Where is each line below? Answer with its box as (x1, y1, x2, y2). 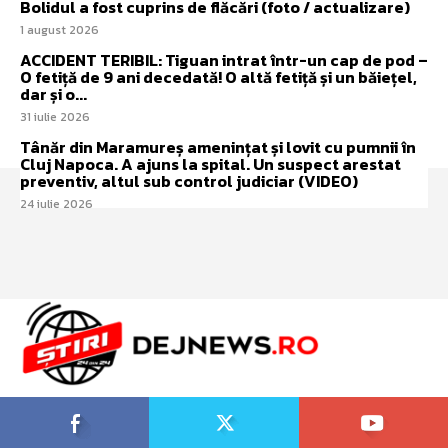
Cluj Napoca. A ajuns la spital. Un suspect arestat (20, 151, 401, 176)
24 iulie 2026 (20, 194, 93, 213)
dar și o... (20, 81, 87, 106)
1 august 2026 (20, 20, 99, 39)
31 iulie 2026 (20, 107, 90, 126)
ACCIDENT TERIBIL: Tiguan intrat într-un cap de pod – (20, 47, 428, 72)
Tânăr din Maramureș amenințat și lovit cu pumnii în (20, 134, 416, 159)
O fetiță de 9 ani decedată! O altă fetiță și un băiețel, (20, 64, 417, 89)
